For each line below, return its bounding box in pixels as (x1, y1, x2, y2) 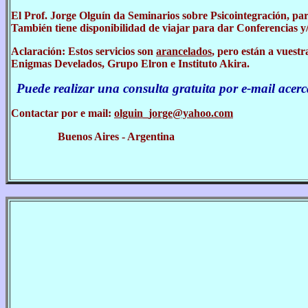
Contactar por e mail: (11, 107, 114, 119)
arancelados (156, 45, 212, 57)
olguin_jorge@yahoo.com (114, 107, 233, 119)
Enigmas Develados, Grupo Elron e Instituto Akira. (11, 58, 250, 69)
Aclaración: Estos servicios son (11, 45, 156, 57)
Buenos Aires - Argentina (58, 131, 175, 142)
